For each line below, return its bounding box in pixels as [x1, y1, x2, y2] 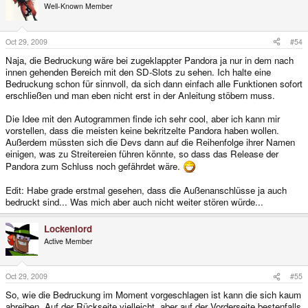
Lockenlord [44, 221, 92, 235]
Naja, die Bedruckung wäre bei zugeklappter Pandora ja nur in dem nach [5, 53, 294, 67]
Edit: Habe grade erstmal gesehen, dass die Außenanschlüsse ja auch [5, 183, 287, 197]
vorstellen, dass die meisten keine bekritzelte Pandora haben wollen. [5, 123, 279, 137]
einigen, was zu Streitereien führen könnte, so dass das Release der [5, 146, 278, 160]
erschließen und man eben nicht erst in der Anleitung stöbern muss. [5, 88, 275, 102]
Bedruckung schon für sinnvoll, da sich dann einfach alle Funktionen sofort [5, 76, 302, 90]
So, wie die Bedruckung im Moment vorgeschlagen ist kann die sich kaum [5, 288, 301, 302]
